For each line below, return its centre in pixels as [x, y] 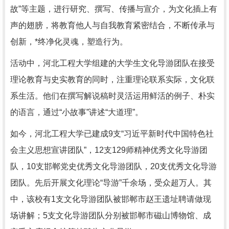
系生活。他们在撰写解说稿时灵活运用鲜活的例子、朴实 [112, 96]
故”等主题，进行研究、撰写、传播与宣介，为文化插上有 [114, 9]
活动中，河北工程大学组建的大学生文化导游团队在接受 [112, 63]
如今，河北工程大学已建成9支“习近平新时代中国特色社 [112, 134]
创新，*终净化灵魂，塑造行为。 [69, 42]
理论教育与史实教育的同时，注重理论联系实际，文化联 [112, 79]
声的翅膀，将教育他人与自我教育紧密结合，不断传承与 [112, 25]
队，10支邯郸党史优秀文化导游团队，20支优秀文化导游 [113, 166]
